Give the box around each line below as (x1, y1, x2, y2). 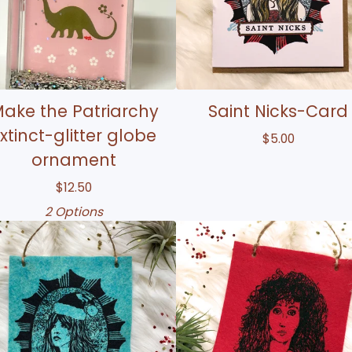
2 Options (45, 203, 103, 220)
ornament (31, 148, 116, 171)
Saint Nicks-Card (208, 99, 348, 123)
